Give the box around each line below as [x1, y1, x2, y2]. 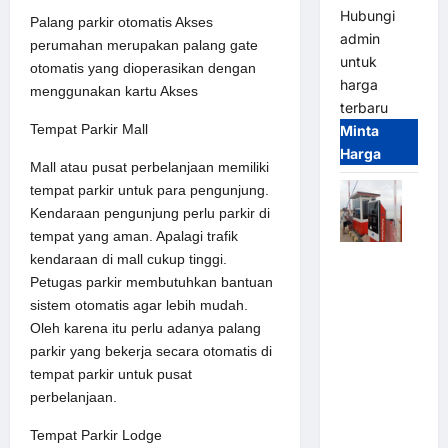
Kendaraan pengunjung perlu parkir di [30, 204, 270, 221]
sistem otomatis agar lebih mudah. [30, 296, 248, 313]
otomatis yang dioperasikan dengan [30, 59, 256, 76]
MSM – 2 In [339, 343, 413, 361]
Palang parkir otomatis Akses [30, 13, 213, 30]
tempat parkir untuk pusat [30, 365, 192, 382]
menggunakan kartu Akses [30, 82, 198, 99]
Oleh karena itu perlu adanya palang [30, 319, 261, 336]
